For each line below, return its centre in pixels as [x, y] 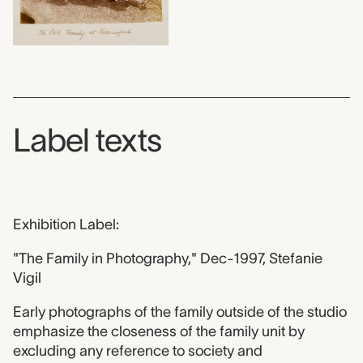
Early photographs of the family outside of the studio [180, 312]
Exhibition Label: [66, 225]
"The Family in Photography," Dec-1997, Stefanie [168, 259]
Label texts [87, 141]
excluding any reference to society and [138, 351]
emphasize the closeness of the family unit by [159, 332]
